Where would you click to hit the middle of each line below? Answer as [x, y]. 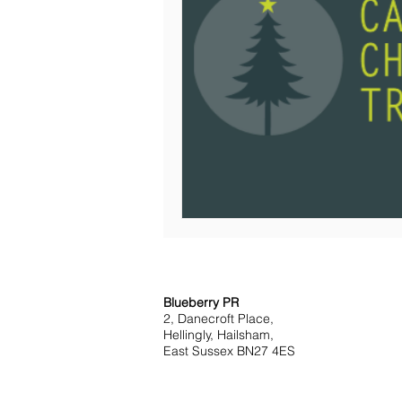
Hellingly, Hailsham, [218, 335]
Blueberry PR [201, 302]
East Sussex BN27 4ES [229, 351]
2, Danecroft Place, [218, 319]
